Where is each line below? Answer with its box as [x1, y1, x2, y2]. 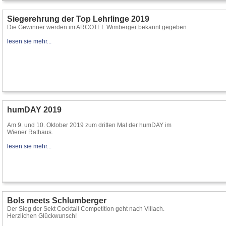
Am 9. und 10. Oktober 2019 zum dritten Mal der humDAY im [7, 122, 172, 129]
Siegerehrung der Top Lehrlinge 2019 [7, 15, 149, 23]
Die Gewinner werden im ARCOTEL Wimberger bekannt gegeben [7, 24, 187, 31]
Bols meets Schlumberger [7, 196, 106, 205]
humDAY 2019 [7, 105, 62, 114]
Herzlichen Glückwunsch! [7, 212, 77, 219]
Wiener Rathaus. [7, 129, 53, 136]
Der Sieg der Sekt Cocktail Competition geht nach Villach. [7, 205, 164, 212]
